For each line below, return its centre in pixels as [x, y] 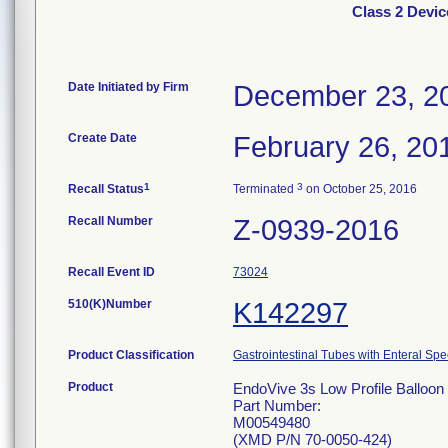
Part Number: [277, 405]
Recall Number [110, 221]
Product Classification [131, 355]
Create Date [102, 138]
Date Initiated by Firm [128, 87]
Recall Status [106, 189]
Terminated [265, 189]
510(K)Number [110, 304]
